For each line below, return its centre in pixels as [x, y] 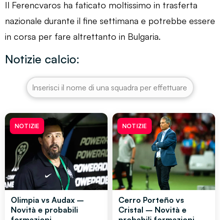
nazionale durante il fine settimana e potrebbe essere [110, 20]
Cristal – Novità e [152, 209]
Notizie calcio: [42, 59]
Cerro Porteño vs [151, 200]
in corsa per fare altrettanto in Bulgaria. [83, 36]
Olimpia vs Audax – [47, 200]
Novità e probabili [44, 209]
